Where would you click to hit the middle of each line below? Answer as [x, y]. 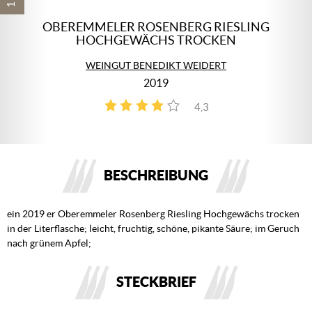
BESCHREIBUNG [156, 175]
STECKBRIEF [156, 282]
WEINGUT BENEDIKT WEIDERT [156, 65]
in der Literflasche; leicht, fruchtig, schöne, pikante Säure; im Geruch [153, 228]
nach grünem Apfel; [49, 243]
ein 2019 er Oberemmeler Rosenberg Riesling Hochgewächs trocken [153, 214]
